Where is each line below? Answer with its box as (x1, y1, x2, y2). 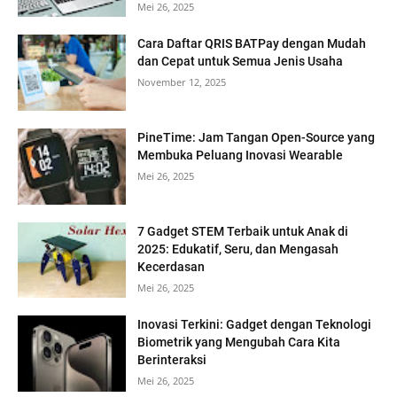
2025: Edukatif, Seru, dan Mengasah (137, 241, 339, 256)
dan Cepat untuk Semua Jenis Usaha (137, 54, 344, 69)
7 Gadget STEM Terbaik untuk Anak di (137, 223, 349, 238)
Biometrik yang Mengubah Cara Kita (137, 335, 341, 350)
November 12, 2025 (137, 75, 227, 90)
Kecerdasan (137, 259, 206, 274)
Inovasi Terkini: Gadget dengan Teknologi (137, 317, 372, 332)
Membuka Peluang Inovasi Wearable (137, 148, 344, 163)
